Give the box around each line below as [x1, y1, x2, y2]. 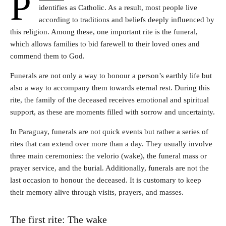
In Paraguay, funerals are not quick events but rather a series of [10, 128, 208, 136]
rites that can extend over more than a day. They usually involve [10, 140, 212, 148]
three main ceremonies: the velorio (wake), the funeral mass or [10, 152, 207, 160]
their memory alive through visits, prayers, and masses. [10, 188, 184, 197]
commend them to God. [10, 52, 85, 61]
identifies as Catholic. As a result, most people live [39, 4, 197, 12]
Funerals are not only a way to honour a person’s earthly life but [10, 72, 212, 80]
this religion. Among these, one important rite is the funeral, [10, 28, 198, 36]
